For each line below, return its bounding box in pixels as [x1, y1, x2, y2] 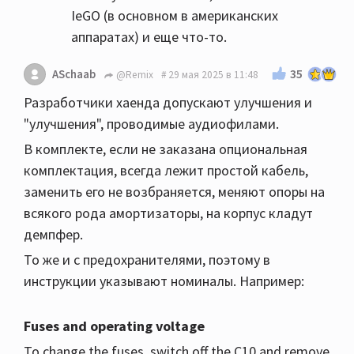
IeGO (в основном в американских [71, 6, 278, 25]
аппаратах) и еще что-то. [71, 28, 227, 47]
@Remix [114, 67, 153, 81]
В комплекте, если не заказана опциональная [24, 140, 307, 159]
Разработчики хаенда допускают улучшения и [24, 93, 312, 112]
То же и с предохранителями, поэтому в [24, 250, 270, 269]
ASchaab [52, 66, 96, 82]
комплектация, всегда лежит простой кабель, [24, 161, 308, 180]
